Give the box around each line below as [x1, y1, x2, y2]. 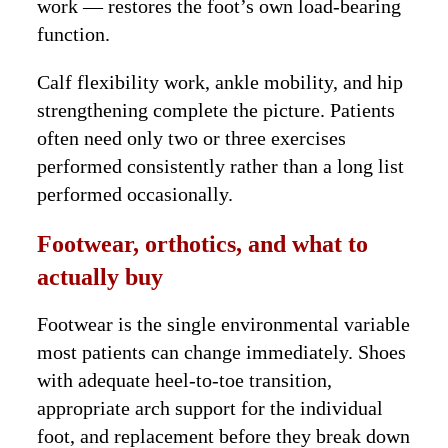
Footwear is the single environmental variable [37, 313, 411, 336]
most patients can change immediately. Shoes [37, 341, 407, 364]
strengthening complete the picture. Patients [37, 99, 396, 122]
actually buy [37, 264, 164, 291]
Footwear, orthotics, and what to [37, 231, 369, 258]
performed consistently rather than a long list [37, 155, 405, 178]
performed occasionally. [37, 183, 234, 206]
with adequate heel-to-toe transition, [37, 369, 333, 392]
